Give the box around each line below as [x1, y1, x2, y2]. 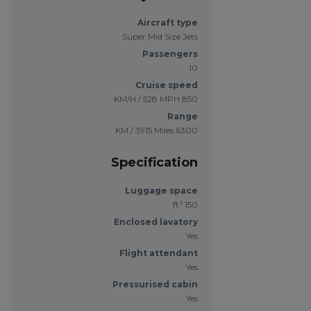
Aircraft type [137, 17, 198, 28]
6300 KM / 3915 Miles [175, 125, 198, 135]
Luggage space [124, 185, 198, 196]
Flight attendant [119, 248, 198, 258]
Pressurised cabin [112, 279, 198, 289]
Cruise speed [135, 80, 198, 90]
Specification [110, 155, 198, 170]
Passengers [142, 49, 198, 59]
